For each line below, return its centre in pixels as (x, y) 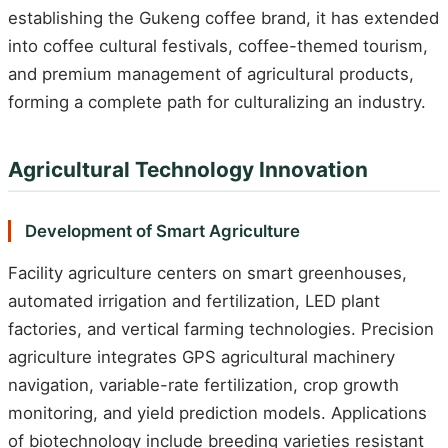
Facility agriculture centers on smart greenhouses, (207, 273)
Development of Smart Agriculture (162, 231)
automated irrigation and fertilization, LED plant (194, 301)
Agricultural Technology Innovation (188, 169)
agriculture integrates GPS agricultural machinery (201, 357)
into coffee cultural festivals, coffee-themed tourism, (218, 45)
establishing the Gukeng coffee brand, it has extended (223, 17)
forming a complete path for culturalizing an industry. (217, 101)
